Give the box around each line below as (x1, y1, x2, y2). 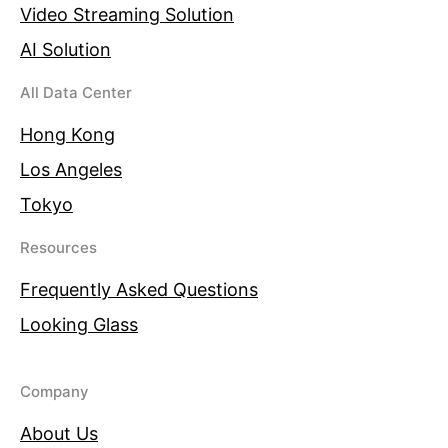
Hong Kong (20, 124, 115, 145)
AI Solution (20, 39, 111, 60)
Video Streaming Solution (20, 4, 234, 25)
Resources (20, 238, 97, 257)
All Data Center (20, 83, 132, 102)
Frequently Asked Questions (20, 279, 258, 300)
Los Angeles (20, 159, 122, 180)
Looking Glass (20, 314, 138, 335)
